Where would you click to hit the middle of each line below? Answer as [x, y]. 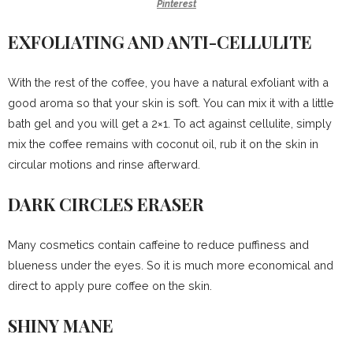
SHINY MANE [61, 325]
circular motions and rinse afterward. [104, 164]
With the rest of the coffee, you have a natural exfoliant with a [168, 82]
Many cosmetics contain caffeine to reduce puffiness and [158, 244]
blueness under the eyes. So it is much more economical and [171, 265]
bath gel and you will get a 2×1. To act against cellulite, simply [170, 123]
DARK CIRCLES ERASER [106, 204]
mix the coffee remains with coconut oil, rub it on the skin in [163, 143]
